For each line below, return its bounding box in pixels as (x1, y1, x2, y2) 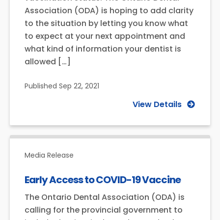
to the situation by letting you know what (25, 18, 188, 29)
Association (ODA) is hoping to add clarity (25, 5, 193, 17)
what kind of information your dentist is (25, 43, 181, 55)
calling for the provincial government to (25, 204, 183, 216)
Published (25, 81, 57, 91)
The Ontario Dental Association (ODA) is (25, 192, 185, 203)
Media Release (25, 150, 74, 161)
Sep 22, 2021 (57, 81, 99, 91)
